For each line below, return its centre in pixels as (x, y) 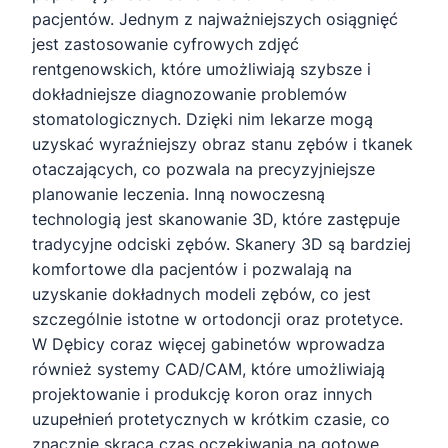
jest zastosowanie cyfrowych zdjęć (165, 44)
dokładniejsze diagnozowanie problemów (189, 94)
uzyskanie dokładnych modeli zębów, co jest (201, 294)
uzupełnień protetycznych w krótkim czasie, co (211, 419)
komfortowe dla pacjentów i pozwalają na (192, 269)
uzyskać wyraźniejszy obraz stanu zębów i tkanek (222, 144)
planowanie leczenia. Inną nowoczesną (178, 194)
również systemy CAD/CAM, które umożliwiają (208, 369)
